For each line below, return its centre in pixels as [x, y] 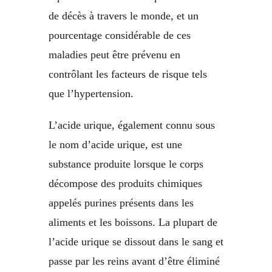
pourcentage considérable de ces [120, 36]
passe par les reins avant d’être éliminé [134, 261]
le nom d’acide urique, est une [115, 145]
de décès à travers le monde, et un [124, 16]
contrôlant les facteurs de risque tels [128, 74]
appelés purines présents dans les [121, 203]
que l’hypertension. [91, 94]
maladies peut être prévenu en [114, 55]
